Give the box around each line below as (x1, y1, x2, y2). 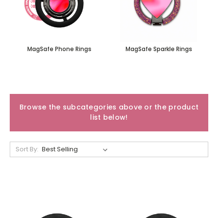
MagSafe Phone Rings (27, 44, 91, 53)
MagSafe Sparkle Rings (125, 44, 192, 53)
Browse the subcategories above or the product (19, 102, 199, 112)
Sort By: (15, 144, 38, 154)
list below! (90, 112, 128, 123)
